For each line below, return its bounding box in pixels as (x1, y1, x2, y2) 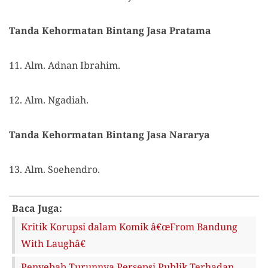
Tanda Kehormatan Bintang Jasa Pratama (9, 24, 211, 37)
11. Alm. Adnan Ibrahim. (9, 59, 120, 72)
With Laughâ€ (21, 237, 86, 250)
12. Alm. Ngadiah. (9, 93, 89, 106)
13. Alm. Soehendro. (9, 163, 100, 176)
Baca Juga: (12, 202, 62, 215)
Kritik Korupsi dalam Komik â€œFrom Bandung (21, 220, 237, 233)
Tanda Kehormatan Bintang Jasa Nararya (9, 128, 210, 141)
